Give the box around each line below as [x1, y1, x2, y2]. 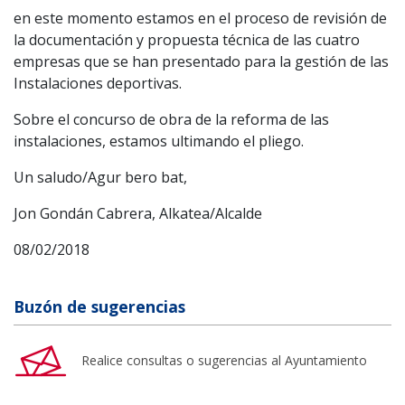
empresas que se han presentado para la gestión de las [14, 51, 389, 71]
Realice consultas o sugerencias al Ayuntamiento [80, 351, 367, 369]
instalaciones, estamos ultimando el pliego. [14, 130, 304, 151]
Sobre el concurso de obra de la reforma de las [14, 108, 329, 129]
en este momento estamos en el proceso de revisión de [14, 7, 387, 28]
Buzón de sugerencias [14, 295, 185, 317]
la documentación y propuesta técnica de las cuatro [14, 29, 360, 50]
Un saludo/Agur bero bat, [14, 166, 187, 187]
